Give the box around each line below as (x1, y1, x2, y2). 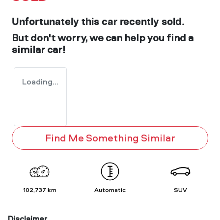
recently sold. (117, 17, 185, 27)
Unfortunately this (12, 17, 102, 27)
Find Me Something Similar (45, 131, 175, 144)
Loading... (22, 76, 58, 87)
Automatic (94, 185, 126, 194)
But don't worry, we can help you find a (12, 30, 193, 44)
